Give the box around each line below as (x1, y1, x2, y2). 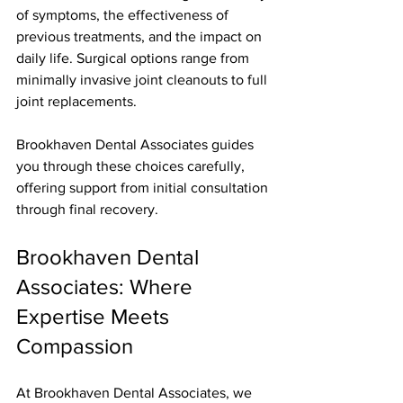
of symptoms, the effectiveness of (16, 7, 232, 23)
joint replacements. (16, 94, 137, 110)
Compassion (16, 334, 133, 359)
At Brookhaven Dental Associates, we (16, 385, 255, 401)
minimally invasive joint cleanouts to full (16, 72, 271, 88)
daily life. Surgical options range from (16, 50, 253, 67)
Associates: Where (16, 274, 198, 300)
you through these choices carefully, (16, 158, 248, 175)
